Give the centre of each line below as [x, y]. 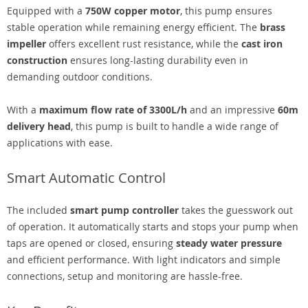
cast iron [262, 44]
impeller [26, 44]
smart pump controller [124, 210]
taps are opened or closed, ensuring [91, 243]
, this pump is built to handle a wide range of [175, 126]
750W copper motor [133, 11]
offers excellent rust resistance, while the [144, 44]
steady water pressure [229, 243]
